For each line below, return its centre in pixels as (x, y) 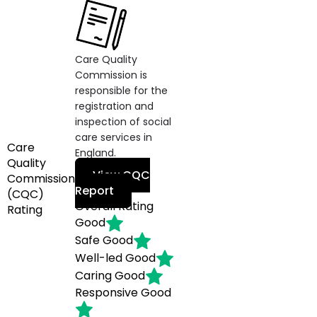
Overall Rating (114, 206)
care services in (114, 137)
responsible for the (121, 91)
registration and (114, 106)
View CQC (121, 175)
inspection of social (123, 122)
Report (94, 191)
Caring (93, 275)
